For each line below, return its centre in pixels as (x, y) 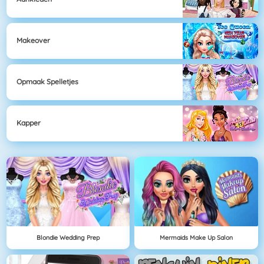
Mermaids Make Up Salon (196, 237)
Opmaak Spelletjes (47, 82)
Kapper (29, 123)
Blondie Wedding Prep (68, 237)
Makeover (33, 41)
